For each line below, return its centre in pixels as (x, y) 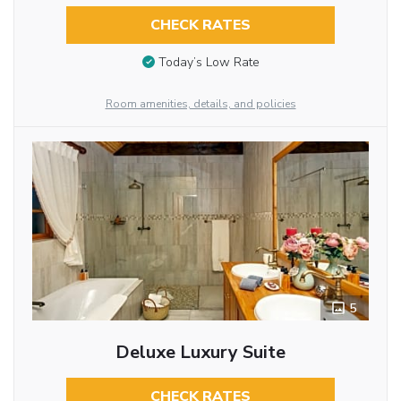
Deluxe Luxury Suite (200, 353)
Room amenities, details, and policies (200, 104)
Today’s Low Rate (209, 63)
